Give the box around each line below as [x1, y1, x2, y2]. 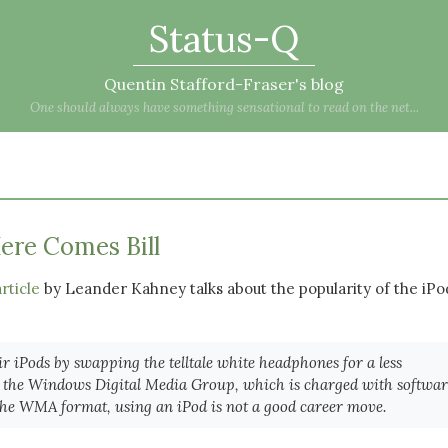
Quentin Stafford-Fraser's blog [104, 74, 344, 94]
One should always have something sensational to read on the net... [29, 99, 419, 116]
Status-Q [149, 16, 299, 62]
